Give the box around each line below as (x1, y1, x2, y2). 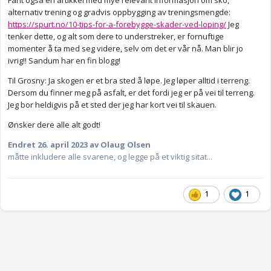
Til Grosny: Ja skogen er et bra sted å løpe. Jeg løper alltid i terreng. (8, 74, 250, 86)
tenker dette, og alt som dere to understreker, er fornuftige (8, 30, 224, 42)
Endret (8, 139, 38, 150)
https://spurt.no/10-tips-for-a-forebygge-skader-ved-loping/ (8, 18, 226, 30)
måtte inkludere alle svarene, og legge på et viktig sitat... (8, 151, 212, 162)
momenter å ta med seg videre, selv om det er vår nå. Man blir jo (8, 42, 243, 54)
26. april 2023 (38, 139, 88, 150)
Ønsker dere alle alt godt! (8, 119, 100, 130)
